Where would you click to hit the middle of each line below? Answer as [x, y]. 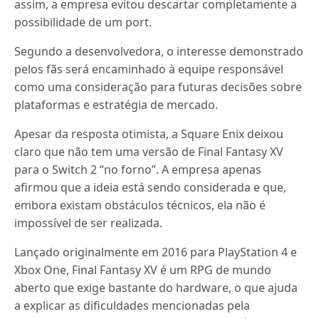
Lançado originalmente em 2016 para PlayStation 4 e [156, 252]
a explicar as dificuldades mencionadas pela [132, 305]
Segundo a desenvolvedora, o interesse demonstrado [159, 51]
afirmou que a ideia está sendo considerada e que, [151, 187]
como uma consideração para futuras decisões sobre [158, 87]
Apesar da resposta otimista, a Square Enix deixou [149, 134]
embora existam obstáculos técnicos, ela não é [140, 205]
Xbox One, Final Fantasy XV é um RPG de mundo [143, 270]
